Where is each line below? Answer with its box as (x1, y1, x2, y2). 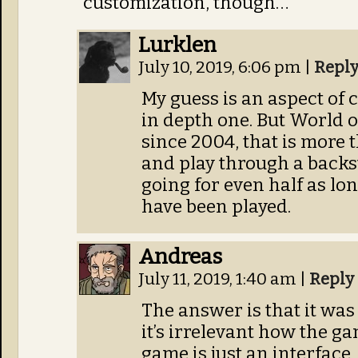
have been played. (141, 196, 291, 217)
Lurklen (138, 32, 217, 58)
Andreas (138, 244, 222, 269)
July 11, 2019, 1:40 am (138, 269, 300, 289)
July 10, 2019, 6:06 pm (138, 58, 304, 78)
